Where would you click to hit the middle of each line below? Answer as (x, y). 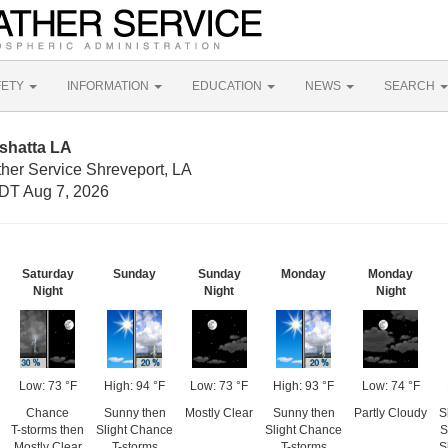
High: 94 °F (134, 386)
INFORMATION (109, 86)
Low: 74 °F (390, 386)
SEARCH (411, 86)
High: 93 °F (303, 386)
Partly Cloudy (390, 413)
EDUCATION (228, 86)
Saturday (47, 274)
